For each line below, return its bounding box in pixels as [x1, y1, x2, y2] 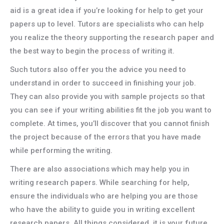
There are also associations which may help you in [10, 164, 189, 173]
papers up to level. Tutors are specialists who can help [10, 19, 204, 28]
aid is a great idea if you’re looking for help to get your [10, 6, 203, 15]
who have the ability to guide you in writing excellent [10, 205, 195, 214]
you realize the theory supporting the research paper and [10, 33, 214, 42]
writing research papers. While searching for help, [10, 178, 189, 187]
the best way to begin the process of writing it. [10, 46, 174, 55]
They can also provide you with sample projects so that [10, 92, 205, 101]
